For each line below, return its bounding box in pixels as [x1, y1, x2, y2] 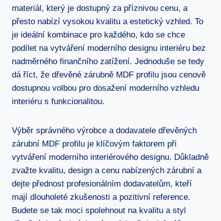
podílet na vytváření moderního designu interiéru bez [12, 43, 206, 53]
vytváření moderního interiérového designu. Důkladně [12, 152, 209, 162]
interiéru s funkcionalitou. [12, 96, 105, 106]
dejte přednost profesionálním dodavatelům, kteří [12, 179, 192, 188]
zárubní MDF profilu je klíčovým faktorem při [12, 139, 177, 148]
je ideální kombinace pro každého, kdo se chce [12, 30, 185, 39]
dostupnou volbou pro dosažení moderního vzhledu [12, 83, 199, 93]
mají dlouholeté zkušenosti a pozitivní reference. [12, 192, 190, 202]
